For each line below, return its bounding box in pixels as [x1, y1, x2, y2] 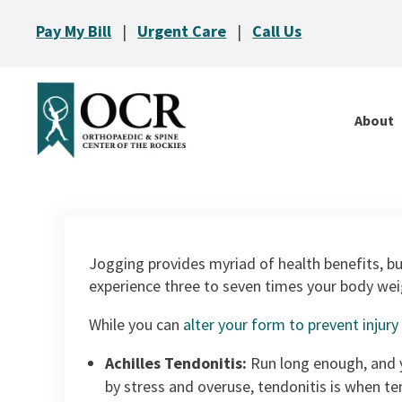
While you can [88, 314, 183, 336]
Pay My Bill [36, 21, 112, 41]
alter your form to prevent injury [182, 314, 398, 336]
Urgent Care [137, 21, 227, 41]
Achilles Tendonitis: [104, 353, 250, 374]
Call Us [252, 21, 302, 41]
